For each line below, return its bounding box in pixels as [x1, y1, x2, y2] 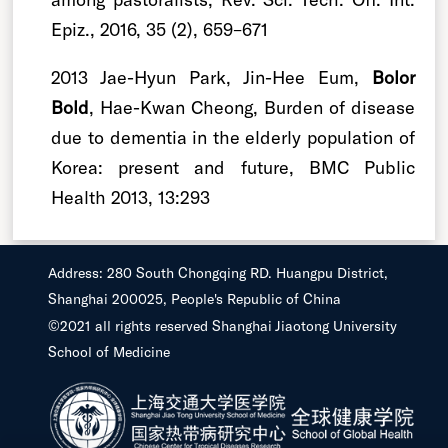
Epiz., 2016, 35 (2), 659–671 [51, 17, 269, 40]
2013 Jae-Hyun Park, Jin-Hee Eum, [51, 65, 372, 88]
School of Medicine [48, 342, 170, 360]
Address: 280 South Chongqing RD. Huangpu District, [48, 263, 388, 281]
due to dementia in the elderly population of [51, 125, 415, 148]
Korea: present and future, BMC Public [51, 155, 415, 178]
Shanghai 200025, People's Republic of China [48, 289, 341, 307]
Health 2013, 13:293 [51, 185, 211, 208]
